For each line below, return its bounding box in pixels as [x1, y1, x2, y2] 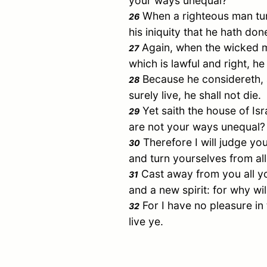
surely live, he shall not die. [129, 89, 261, 102]
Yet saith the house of [139, 104, 252, 117]
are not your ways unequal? [129, 120, 265, 133]
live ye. [129, 215, 163, 228]
